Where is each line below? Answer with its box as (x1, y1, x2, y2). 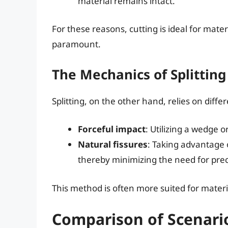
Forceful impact (78, 123, 146, 135)
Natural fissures (78, 138, 148, 151)
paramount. (52, 38, 101, 50)
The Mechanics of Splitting (52, 65, 226, 83)
